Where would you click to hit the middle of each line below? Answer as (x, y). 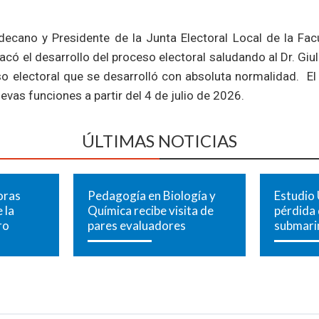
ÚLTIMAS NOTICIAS (159, 141)
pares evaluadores (136, 226)
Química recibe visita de (150, 211)
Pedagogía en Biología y (151, 196)
